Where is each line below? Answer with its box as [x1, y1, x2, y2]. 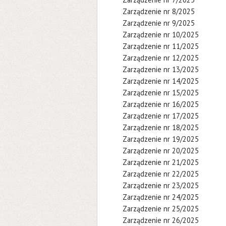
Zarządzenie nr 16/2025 [123, 99, 199, 109]
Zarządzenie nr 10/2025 [123, 30, 199, 39]
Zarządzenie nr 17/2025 [123, 111, 199, 121]
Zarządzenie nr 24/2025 [123, 192, 199, 202]
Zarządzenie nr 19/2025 [123, 134, 199, 144]
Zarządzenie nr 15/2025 [123, 88, 199, 97]
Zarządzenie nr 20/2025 [123, 146, 199, 155]
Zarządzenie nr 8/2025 [123, 7, 195, 16]
